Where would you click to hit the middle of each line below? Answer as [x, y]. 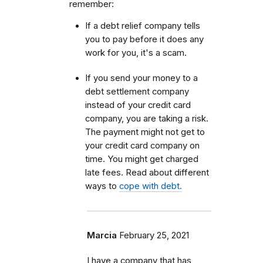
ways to [102, 186]
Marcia [102, 236]
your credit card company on [142, 146]
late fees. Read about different [147, 173]
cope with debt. [151, 186]
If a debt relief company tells [143, 26]
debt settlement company [137, 92]
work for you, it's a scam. [136, 53]
